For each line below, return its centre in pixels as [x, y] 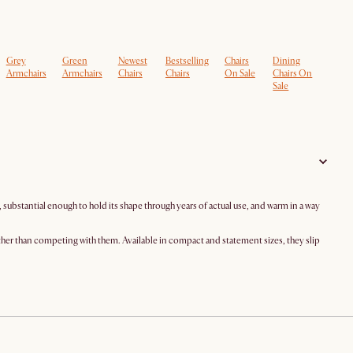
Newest [132, 61]
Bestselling [187, 61]
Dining [287, 61]
